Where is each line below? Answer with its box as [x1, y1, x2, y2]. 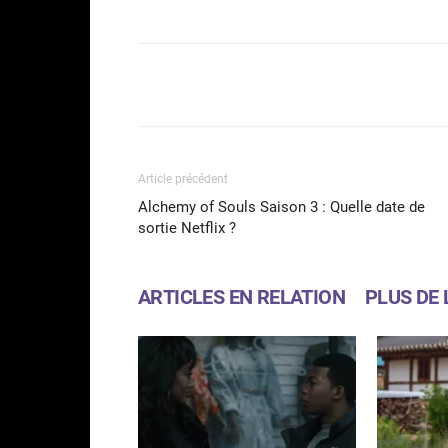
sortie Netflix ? [138, 218, 236, 237]
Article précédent [138, 171, 228, 186]
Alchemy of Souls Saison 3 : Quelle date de [138, 197, 425, 216]
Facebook [323, 76, 373, 92]
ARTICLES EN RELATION [138, 284, 345, 309]
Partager [188, 77, 237, 93]
